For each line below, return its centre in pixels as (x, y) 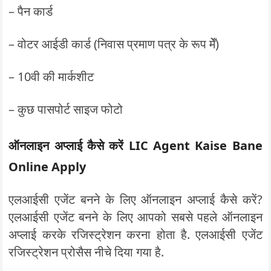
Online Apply (47, 167)
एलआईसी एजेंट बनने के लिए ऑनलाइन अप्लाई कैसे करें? (135, 199)
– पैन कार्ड (31, 11)
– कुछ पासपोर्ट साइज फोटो (66, 109)
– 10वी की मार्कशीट (51, 77)
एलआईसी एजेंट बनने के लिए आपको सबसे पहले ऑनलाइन (135, 217)
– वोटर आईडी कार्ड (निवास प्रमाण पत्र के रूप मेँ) (114, 44)
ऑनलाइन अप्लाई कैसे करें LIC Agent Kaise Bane (135, 145)
